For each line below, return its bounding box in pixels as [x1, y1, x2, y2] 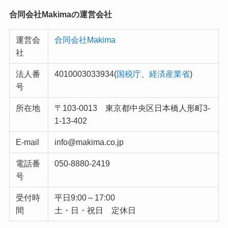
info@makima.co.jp [54, 137, 124, 147]
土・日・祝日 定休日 [54, 206, 136, 215]
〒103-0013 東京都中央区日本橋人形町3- [54, 103, 210, 113]
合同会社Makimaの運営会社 [9, 9, 112, 19]
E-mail [16, 137, 39, 147]
